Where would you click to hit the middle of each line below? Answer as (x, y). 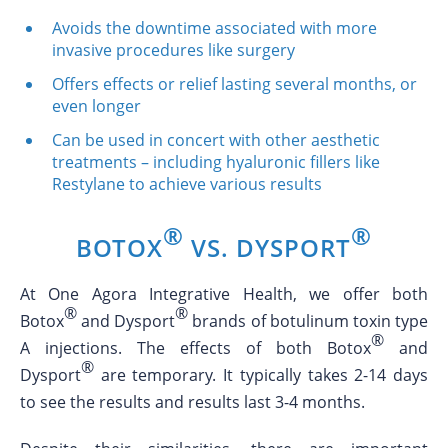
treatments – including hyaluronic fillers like (216, 162)
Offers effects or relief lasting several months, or (234, 84)
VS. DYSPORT (267, 247)
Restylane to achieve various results (187, 184)
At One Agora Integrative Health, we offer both (224, 294)
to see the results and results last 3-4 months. (192, 402)
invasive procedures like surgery (173, 50)
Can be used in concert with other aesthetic (216, 140)
